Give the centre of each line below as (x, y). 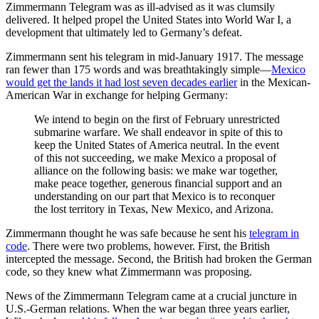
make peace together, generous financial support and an (158, 184)
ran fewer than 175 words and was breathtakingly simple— (138, 70)
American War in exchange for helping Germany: (117, 95)
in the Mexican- (274, 83)
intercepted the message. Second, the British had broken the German (159, 259)
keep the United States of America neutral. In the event (157, 145)
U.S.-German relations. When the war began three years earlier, (148, 309)
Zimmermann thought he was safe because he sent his (127, 234)
